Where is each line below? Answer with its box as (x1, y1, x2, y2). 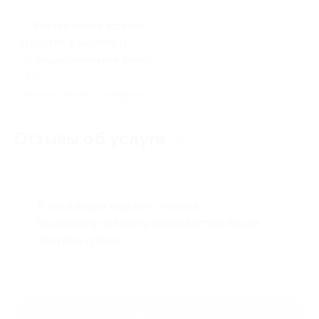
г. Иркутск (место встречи (20, 20, 144, 31)
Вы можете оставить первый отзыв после (37, 216, 259, 230)
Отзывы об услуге (14, 129, 170, 149)
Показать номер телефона (20, 88, 145, 100)
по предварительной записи (20, 54, 155, 66)
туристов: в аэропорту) (20, 37, 132, 48)
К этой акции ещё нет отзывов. (37, 199, 201, 213)
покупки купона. (37, 234, 125, 247)
